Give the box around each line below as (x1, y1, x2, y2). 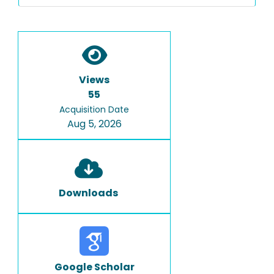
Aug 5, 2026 (67, 117, 122, 131)
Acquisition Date (59, 103, 129, 116)
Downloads (59, 186, 118, 200)
